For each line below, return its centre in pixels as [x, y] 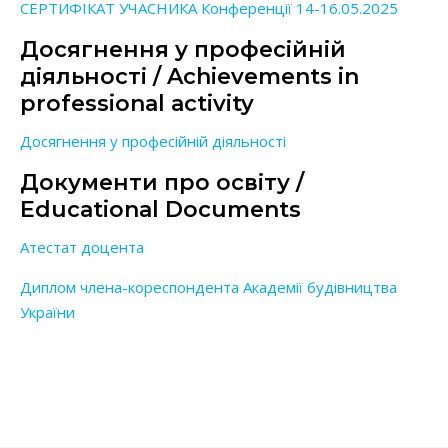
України [47, 311]
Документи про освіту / [162, 182]
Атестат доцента [82, 246]
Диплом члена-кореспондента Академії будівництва [208, 286]
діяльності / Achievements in [189, 76]
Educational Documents [160, 209]
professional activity [137, 103]
